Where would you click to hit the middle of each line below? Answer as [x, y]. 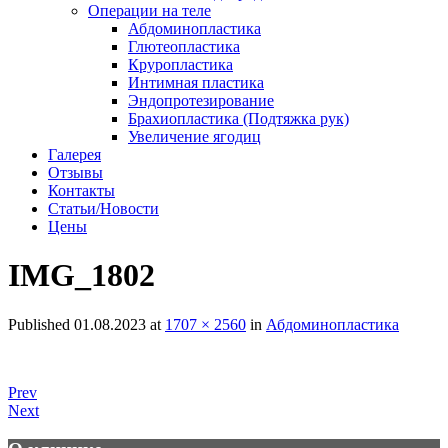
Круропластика [180, 64]
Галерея [74, 154]
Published [41, 324]
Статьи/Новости [103, 208]
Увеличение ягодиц [194, 136]
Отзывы [75, 172]
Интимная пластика [196, 82]
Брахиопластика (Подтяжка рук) [238, 118]
